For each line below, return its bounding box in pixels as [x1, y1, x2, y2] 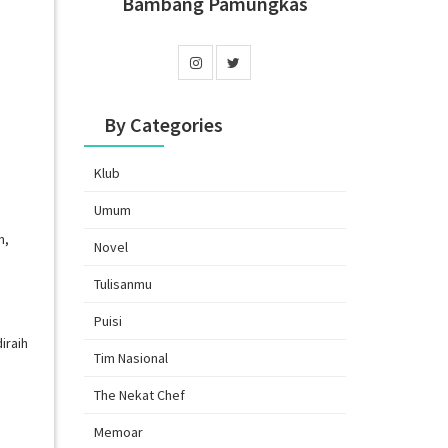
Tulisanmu [93, 274, 152, 293]
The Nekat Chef [93, 385, 185, 404]
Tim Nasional [93, 348, 168, 367]
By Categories [103, 111, 223, 137]
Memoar [93, 422, 143, 441]
